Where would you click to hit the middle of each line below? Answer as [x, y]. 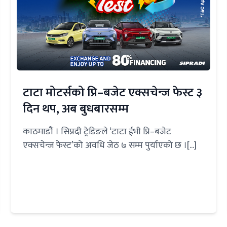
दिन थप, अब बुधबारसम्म [76, 109]
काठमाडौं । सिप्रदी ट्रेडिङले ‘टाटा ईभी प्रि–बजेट [97, 131]
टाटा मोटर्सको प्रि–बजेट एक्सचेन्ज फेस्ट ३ [113, 92]
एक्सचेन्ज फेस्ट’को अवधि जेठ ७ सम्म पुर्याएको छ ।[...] [110, 145]
